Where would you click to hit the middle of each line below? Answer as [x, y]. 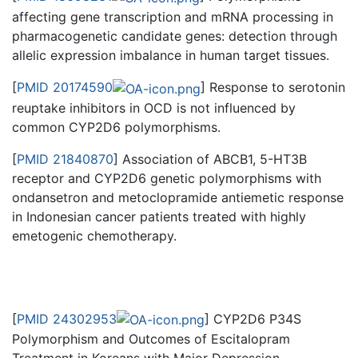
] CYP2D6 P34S [253, 318]
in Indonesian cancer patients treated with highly [159, 216]
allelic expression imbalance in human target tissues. [171, 56]
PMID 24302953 [67, 318]
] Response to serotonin [273, 88]
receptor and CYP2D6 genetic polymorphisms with [167, 178]
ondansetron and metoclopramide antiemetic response [178, 197]
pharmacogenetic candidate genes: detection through [175, 36]
